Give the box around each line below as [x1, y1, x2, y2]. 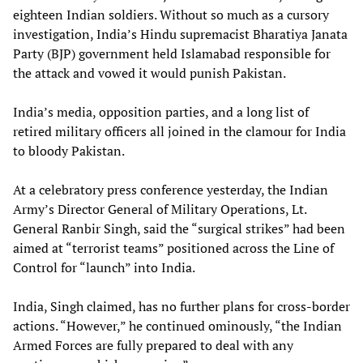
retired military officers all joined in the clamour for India [13, 122, 346, 140]
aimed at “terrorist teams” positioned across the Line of [13, 238, 334, 257]
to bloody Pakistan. [13, 141, 125, 160]
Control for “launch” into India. [13, 258, 195, 276]
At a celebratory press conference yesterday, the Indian [13, 180, 328, 199]
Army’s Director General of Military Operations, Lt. [13, 199, 306, 218]
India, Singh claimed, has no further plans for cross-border [13, 297, 350, 315]
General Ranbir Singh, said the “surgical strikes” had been [13, 219, 345, 237]
